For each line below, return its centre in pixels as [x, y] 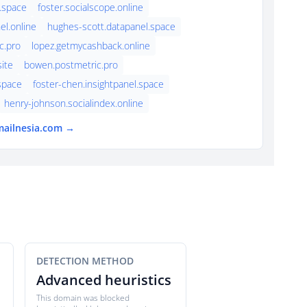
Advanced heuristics [104, 280]
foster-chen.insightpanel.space [98, 84]
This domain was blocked [83, 298]
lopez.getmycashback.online [91, 46]
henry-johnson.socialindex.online [74, 103]
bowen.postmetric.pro [71, 65]
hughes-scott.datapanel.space [111, 26]
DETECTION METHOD [85, 261]
